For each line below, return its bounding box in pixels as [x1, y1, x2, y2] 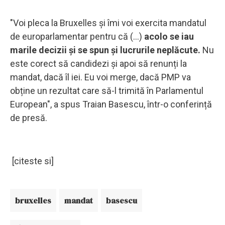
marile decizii [10, 44, 67, 55]
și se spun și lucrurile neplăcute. [69, 44, 200, 55]
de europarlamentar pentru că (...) [10, 31, 144, 42]
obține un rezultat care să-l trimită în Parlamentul [10, 85, 203, 96]
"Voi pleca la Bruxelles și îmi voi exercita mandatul [10, 17, 206, 28]
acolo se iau [144, 31, 194, 42]
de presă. [10, 112, 47, 123]
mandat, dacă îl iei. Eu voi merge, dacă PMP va [10, 71, 191, 82]
